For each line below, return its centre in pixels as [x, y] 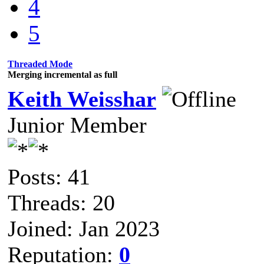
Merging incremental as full [62, 74]
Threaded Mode [40, 64]
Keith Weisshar [82, 99]
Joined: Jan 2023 [84, 228]
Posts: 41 [49, 176]
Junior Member [77, 125]
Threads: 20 [61, 202]
